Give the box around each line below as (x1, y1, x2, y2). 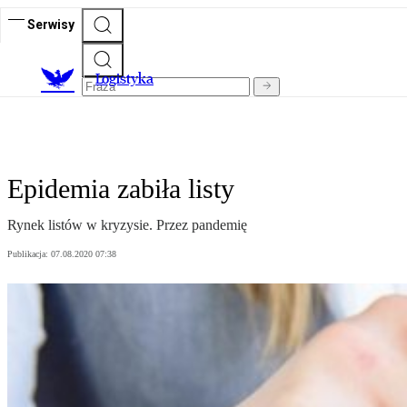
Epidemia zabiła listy (7, 174, 234, 204)
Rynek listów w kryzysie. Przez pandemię (7, 217, 247, 233)
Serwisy (27, 16, 74, 32)
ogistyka (102, 70, 154, 88)
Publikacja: (7, 249, 51, 260)
